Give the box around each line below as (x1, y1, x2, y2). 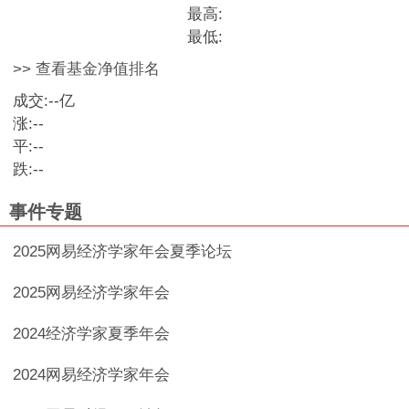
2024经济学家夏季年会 (13, 324, 171, 342)
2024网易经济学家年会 (13, 365, 171, 383)
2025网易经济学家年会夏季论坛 (13, 242, 233, 260)
